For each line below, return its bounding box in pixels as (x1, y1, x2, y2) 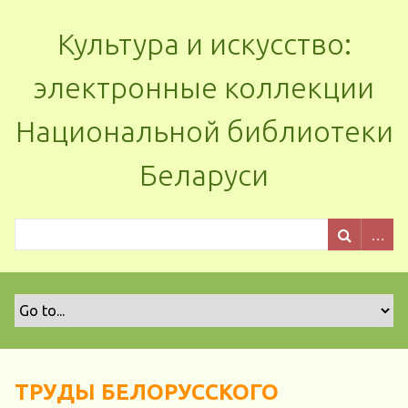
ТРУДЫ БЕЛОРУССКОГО (15, 380, 279, 404)
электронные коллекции (34, 71, 374, 104)
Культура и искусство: (56, 27, 352, 60)
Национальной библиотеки (15, 115, 393, 148)
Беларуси (139, 158, 269, 191)
